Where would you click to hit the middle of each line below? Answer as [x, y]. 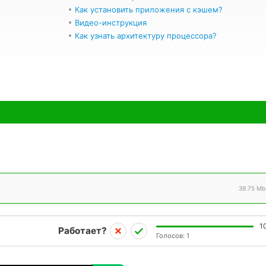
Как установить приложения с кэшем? [149, 9]
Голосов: [171, 236]
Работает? [83, 231]
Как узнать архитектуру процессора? [146, 36]
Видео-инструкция [111, 23]
